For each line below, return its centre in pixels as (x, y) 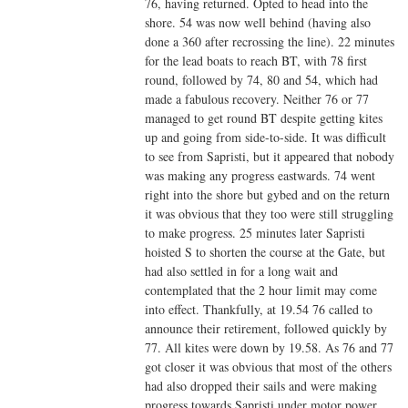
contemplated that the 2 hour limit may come (261, 291)
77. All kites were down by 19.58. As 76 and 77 (270, 348)
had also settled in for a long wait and (242, 271)
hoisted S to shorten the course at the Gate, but (265, 252)
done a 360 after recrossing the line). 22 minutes (270, 42)
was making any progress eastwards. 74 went (260, 176)
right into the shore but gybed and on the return (268, 195)
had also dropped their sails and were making (261, 386)
